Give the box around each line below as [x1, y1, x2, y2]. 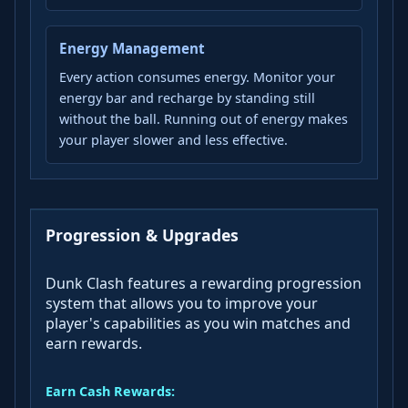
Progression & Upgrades [46, 223, 239, 246]
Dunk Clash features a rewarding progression [46, 272, 362, 293]
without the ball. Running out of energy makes [59, 109, 348, 127]
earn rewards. [46, 332, 142, 353]
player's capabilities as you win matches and [46, 312, 351, 333]
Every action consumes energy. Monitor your [59, 67, 335, 86]
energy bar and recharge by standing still [59, 88, 315, 107]
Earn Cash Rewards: [46, 382, 175, 400]
